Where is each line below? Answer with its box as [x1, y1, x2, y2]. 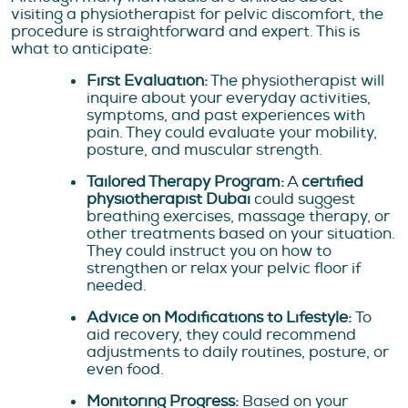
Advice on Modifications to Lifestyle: [87, 308, 355, 328]
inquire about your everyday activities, [87, 88, 371, 108]
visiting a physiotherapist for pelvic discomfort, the [11, 5, 383, 25]
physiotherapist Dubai [87, 189, 250, 209]
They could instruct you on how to [87, 241, 331, 261]
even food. [87, 360, 164, 380]
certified [301, 172, 363, 192]
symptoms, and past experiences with [87, 106, 365, 126]
